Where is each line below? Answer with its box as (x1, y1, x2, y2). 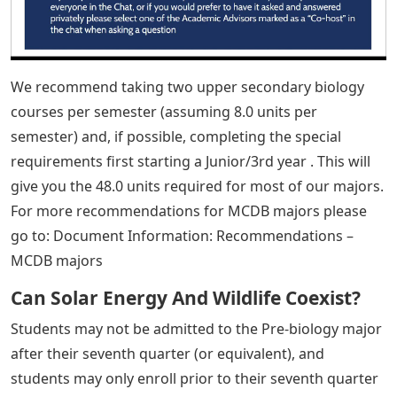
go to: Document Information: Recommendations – (11, 225, 354, 245)
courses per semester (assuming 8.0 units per (11, 101, 317, 121)
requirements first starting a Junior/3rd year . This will (11, 151, 370, 171)
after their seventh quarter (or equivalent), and (11, 343, 324, 363)
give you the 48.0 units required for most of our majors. (11, 175, 384, 196)
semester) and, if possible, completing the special (11, 126, 341, 146)
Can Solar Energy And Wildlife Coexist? (11, 284, 361, 310)
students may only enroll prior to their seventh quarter (11, 368, 378, 388)
